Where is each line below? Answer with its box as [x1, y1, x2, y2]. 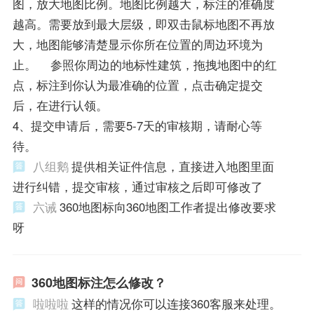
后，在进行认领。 [12, 97, 108, 114]
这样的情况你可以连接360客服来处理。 [71, 295, 281, 313]
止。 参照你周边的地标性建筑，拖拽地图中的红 [12, 56, 277, 74]
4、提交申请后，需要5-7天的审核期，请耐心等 [12, 117, 262, 135]
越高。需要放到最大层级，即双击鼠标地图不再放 [12, 15, 275, 33]
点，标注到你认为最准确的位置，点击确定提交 [12, 76, 263, 94]
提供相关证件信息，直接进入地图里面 [71, 158, 274, 175]
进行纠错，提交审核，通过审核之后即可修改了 [12, 178, 263, 196]
